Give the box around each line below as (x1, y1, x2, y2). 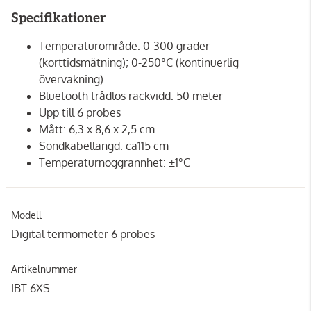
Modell (11, 208, 42, 221)
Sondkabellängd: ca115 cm (39, 138, 169, 153)
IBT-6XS (11, 280, 50, 295)
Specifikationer (11, 10, 106, 26)
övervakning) (39, 72, 103, 86)
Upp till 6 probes (39, 105, 121, 119)
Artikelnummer (11, 262, 77, 275)
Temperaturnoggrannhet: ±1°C (39, 155, 190, 169)
